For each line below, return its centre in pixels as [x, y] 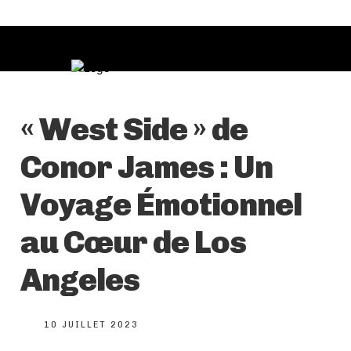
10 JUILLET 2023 [91, 325]
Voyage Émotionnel [161, 205]
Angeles [80, 280]
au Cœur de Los [133, 242]
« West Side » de [134, 130]
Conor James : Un [147, 167]
